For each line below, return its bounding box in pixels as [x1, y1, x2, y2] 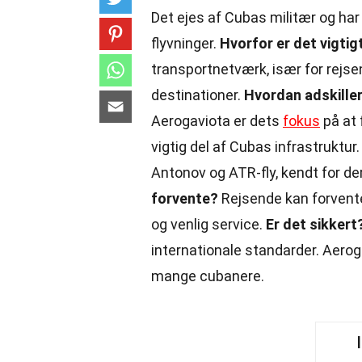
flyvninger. [151, 35, 220, 52]
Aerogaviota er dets [151, 112, 283, 129]
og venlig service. [151, 216, 266, 233]
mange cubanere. [151, 267, 264, 284]
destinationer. [151, 86, 244, 103]
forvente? [151, 190, 218, 207]
